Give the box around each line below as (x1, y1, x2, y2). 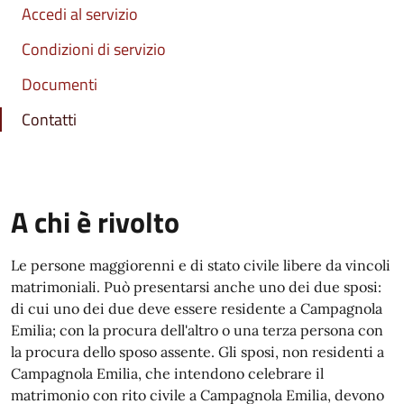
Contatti (22, 107, 77, 132)
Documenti (22, 72, 97, 96)
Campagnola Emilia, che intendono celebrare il (11, 364, 324, 382)
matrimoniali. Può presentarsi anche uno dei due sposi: (11, 278, 381, 296)
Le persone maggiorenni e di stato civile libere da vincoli (11, 256, 390, 274)
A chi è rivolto (11, 200, 179, 243)
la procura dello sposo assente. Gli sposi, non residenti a (11, 343, 384, 361)
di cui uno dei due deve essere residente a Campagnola (11, 299, 382, 317)
